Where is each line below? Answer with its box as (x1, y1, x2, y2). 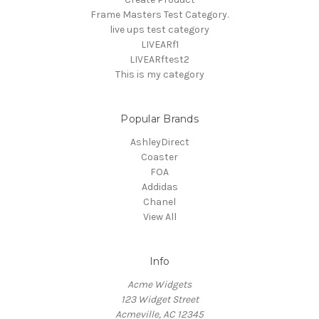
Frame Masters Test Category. (90, 8, 229, 21)
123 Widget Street (120, 293, 199, 305)
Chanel (143, 195, 176, 208)
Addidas (141, 180, 178, 193)
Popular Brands (120, 112, 199, 125)
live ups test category (110, 23, 209, 36)
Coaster (141, 150, 178, 163)
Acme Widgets (127, 278, 192, 291)
